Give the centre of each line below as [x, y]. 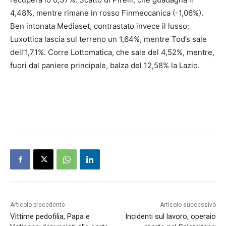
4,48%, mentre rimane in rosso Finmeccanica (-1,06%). [107, 13]
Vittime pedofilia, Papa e [50, 217]
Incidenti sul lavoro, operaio [170, 217]
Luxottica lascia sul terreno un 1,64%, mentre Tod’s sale [108, 39]
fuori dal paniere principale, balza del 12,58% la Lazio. [105, 66]
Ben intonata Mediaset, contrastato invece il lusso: [100, 26]
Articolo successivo [188, 205]
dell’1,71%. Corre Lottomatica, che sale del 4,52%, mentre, [112, 52]
